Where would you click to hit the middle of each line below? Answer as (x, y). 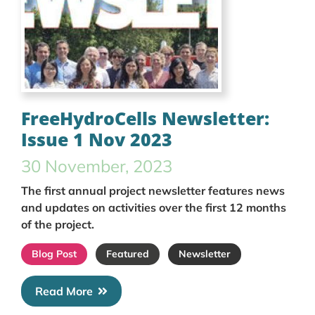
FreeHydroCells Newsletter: (145, 118)
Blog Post (54, 253)
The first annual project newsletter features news (153, 190)
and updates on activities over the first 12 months (154, 207)
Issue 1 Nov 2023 (97, 139)
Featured (128, 253)
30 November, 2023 (97, 166)
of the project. (58, 224)
